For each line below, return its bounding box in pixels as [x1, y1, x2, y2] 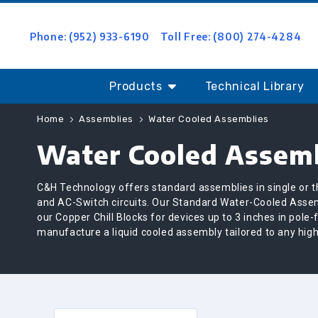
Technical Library [204, 79, 305, 93]
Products [109, 79, 163, 93]
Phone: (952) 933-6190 [30, 30, 150, 43]
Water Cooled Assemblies [148, 114, 269, 124]
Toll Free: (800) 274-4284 [160, 30, 302, 43]
